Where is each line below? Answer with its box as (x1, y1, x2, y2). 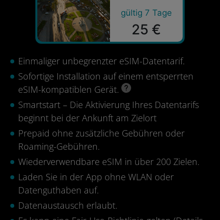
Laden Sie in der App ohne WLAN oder (18, 171, 174, 183)
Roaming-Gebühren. (18, 140, 100, 152)
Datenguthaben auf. (18, 184, 99, 196)
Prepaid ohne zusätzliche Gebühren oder (18, 127, 185, 139)
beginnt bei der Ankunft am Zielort (18, 112, 157, 124)
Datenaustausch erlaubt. (18, 199, 117, 211)
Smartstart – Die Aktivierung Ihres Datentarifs (18, 99, 199, 110)
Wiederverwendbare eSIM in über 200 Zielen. (18, 156, 199, 167)
